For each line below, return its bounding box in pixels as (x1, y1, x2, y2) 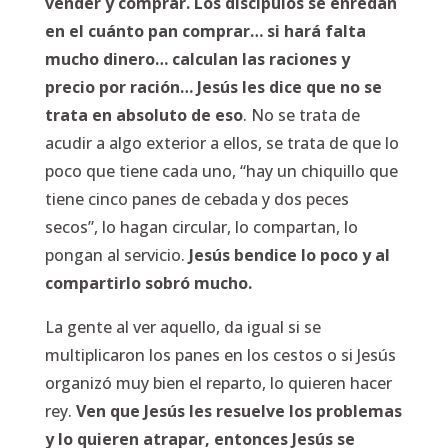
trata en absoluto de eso (44, 104, 243, 126)
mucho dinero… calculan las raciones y (44, 48, 350, 70)
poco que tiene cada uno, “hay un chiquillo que (44, 160, 398, 182)
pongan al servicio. (44, 244, 189, 266)
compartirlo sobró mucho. (44, 272, 252, 294)
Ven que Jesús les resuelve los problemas (75, 400, 402, 422)
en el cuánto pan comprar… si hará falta (44, 20, 366, 42)
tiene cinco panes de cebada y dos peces (44, 188, 349, 210)
